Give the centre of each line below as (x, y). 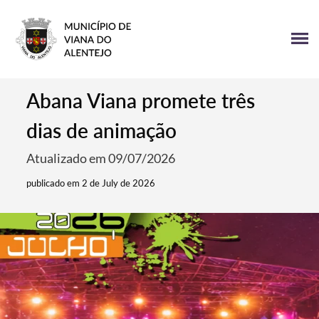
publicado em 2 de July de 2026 (91, 183)
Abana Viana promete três (141, 100)
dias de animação (102, 130)
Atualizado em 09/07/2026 (101, 158)
